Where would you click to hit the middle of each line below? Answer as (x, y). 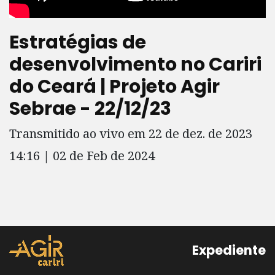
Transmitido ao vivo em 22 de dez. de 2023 (131, 133)
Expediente (229, 250)
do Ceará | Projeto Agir (114, 86)
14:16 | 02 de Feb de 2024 (82, 155)
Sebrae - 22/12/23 (90, 108)
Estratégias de (78, 42)
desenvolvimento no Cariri (135, 64)
